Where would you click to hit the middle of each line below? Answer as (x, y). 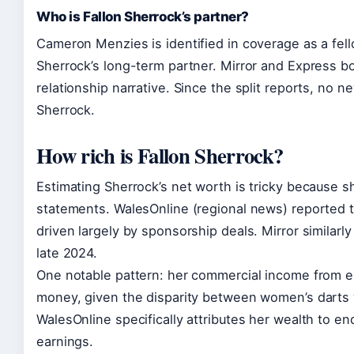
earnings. (65, 341)
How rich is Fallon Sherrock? (160, 155)
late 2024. (67, 253)
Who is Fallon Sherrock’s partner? (143, 17)
